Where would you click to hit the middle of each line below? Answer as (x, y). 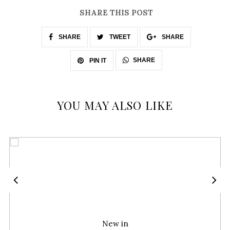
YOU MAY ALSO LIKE (115, 106)
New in (115, 224)
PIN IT (97, 61)
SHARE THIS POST (116, 13)
